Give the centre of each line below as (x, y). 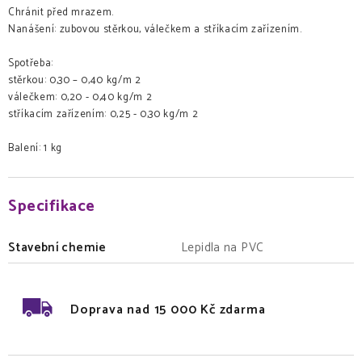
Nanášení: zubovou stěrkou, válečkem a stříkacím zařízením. (155, 30)
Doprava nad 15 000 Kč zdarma (168, 309)
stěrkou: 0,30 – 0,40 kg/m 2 (75, 81)
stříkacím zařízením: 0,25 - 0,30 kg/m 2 (103, 115)
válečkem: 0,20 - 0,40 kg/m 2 (80, 98)
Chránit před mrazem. (61, 13)
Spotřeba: (31, 64)
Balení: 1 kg (35, 149)
